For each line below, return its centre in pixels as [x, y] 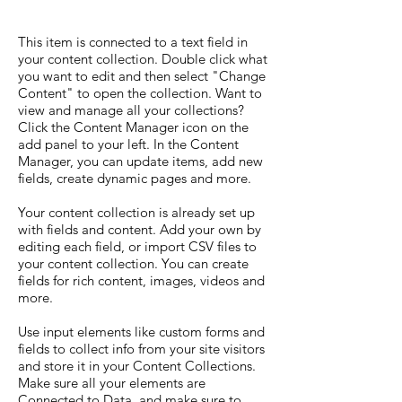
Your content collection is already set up [136, 212]
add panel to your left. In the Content [128, 144]
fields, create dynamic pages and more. [135, 178]
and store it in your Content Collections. [137, 366]
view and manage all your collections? [131, 110]
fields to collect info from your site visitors [141, 349]
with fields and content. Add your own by [140, 229]
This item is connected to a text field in [133, 42]
